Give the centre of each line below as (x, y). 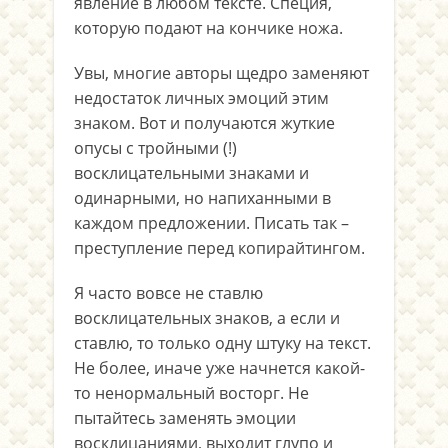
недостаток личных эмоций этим (201, 98)
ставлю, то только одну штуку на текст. (222, 343)
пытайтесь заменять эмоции (185, 418)
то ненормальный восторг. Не (191, 393)
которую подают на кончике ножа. (208, 28)
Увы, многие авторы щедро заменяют (221, 73)
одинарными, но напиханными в (202, 198)
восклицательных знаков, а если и (207, 318)
